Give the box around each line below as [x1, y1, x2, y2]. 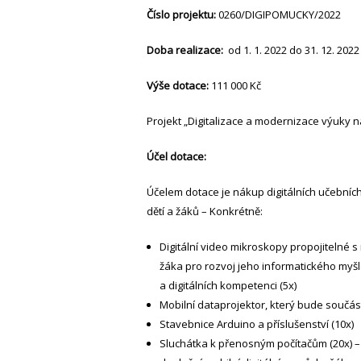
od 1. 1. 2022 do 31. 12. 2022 [223, 42, 359, 57]
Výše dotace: [147, 77, 209, 93]
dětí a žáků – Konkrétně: [147, 203, 263, 218]
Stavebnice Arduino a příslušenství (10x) [160, 316, 354, 331]
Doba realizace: [147, 42, 223, 57]
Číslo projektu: [147, 6, 218, 22]
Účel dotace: [147, 148, 206, 164]
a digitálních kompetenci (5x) [160, 277, 297, 293]
